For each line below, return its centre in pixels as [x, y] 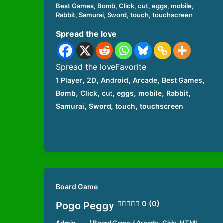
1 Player [69, 80]
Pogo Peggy [85, 206]
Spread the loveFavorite [101, 66]
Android [114, 80]
